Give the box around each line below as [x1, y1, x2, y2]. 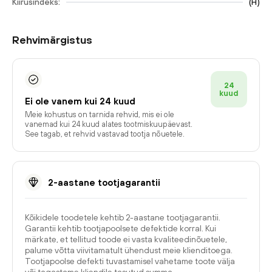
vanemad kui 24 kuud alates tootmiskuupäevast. [25, 120, 192, 129]
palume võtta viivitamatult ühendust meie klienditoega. [25, 245, 233, 255]
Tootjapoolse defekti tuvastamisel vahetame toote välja [25, 256, 235, 266]
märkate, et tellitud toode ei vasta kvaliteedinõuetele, [25, 234, 227, 244]
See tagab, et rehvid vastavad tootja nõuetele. [25, 129, 185, 138]
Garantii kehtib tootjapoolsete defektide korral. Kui [25, 223, 216, 233]
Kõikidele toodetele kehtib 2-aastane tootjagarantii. [25, 212, 220, 222]
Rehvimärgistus [12, 33, 92, 46]
